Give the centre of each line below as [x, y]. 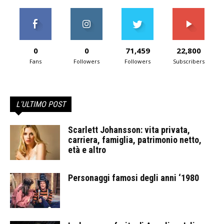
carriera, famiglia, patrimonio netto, [135, 140]
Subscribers [188, 61]
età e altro [87, 150]
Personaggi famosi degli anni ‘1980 [133, 178]
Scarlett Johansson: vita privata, [129, 130]
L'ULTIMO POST [41, 104]
